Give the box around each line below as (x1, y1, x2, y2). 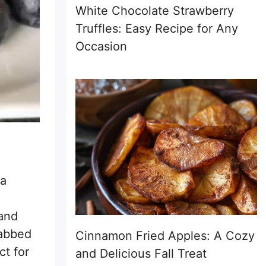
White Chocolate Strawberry (75, 3, 234, 18)
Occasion (75, 39, 127, 53)
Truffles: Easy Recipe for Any (75, 21, 238, 36)
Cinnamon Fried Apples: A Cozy (75, 229, 255, 243)
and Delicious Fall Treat (75, 246, 207, 261)
